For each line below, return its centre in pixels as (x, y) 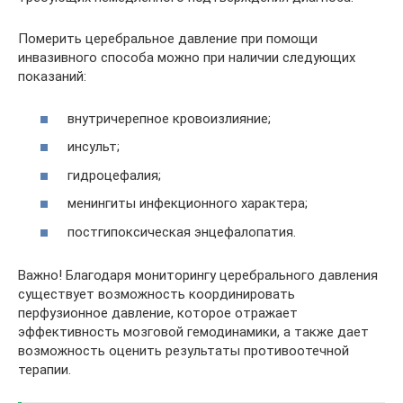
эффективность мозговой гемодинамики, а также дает (193, 331)
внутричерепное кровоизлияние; (169, 118)
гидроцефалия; (114, 175)
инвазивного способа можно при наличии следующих (187, 58)
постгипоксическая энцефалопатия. (182, 232)
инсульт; (94, 147)
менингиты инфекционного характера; (188, 203)
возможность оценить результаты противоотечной (184, 350)
